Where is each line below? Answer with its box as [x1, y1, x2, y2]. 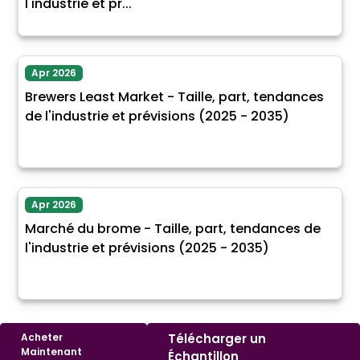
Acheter [21, 330, 63, 345]
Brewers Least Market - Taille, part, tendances [25, 88, 324, 107]
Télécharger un [167, 330, 266, 348]
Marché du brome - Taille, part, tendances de [25, 219, 321, 239]
